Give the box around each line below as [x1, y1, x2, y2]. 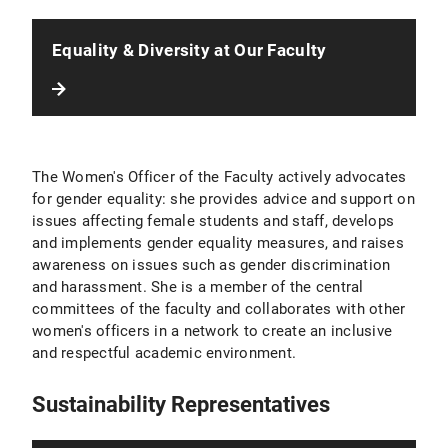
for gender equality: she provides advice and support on [32, 189, 415, 208]
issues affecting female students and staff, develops [32, 211, 394, 230]
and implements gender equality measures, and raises [32, 233, 404, 252]
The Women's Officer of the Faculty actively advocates [32, 167, 407, 186]
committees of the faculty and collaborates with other [32, 299, 406, 318]
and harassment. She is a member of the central [32, 277, 364, 296]
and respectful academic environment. [32, 343, 296, 362]
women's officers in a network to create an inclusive [32, 321, 392, 340]
